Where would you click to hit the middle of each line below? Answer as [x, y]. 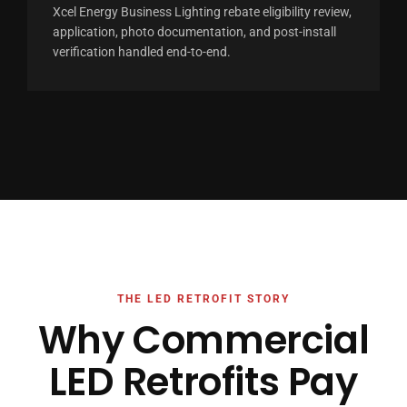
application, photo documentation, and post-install [194, 31]
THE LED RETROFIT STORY [203, 298]
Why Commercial [203, 340]
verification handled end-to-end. [141, 51]
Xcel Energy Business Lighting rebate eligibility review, [202, 11]
